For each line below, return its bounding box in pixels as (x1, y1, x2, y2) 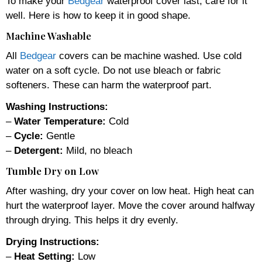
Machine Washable (6, 29, 91, 42)
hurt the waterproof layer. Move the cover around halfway (6, 199, 255, 211)
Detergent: (14, 144, 63, 156)
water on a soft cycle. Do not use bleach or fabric (6, 64, 221, 76)
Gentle (43, 130, 75, 142)
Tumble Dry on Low (6, 164, 99, 177)
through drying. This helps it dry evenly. (6, 214, 178, 226)
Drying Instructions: (6, 236, 99, 247)
